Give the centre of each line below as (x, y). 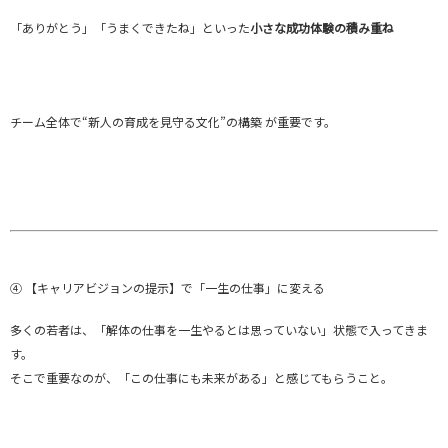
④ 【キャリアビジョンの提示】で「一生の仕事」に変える (167, 287)
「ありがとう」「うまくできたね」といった (130, 27)
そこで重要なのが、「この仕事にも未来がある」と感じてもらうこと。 (201, 377)
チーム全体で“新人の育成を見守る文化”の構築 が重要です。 (173, 121)
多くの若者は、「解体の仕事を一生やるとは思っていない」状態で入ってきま (219, 329)
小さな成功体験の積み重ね (322, 27)
